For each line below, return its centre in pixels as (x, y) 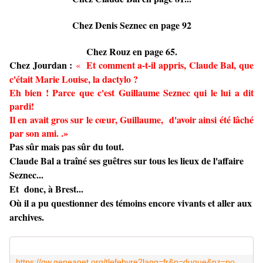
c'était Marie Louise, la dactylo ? (74, 79)
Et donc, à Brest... (46, 189)
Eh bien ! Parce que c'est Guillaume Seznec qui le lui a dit (131, 93)
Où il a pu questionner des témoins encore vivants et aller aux (131, 203)
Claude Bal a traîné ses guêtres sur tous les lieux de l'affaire (127, 161)
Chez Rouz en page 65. (131, 52)
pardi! (22, 106)
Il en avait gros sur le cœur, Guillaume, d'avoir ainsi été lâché (131, 120)
